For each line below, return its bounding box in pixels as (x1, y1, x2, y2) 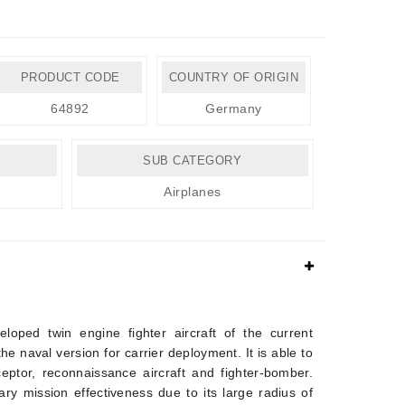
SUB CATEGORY (143, 154, 242, 167)
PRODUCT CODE (20, 71, 120, 84)
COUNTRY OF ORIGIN (168, 71, 299, 84)
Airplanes (164, 184, 221, 199)
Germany (205, 101, 262, 116)
